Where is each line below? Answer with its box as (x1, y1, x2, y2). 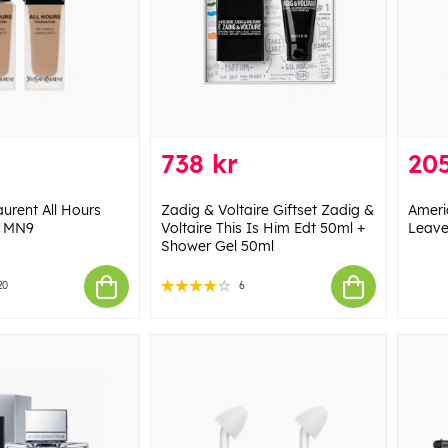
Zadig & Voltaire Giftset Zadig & (160, 201, 374, 220)
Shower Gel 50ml (160, 237, 274, 256)
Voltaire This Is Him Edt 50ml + (160, 219, 365, 238)
